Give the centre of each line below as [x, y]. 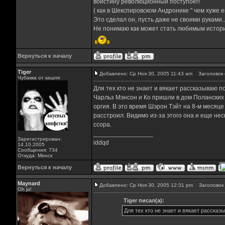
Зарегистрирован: [39, 139]
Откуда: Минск [35, 155]
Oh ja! [24, 189]
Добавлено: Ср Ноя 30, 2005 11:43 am [146, 74]
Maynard [29, 183]
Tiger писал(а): [144, 200]
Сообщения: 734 [37, 150]
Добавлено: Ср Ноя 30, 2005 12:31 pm [146, 185]
